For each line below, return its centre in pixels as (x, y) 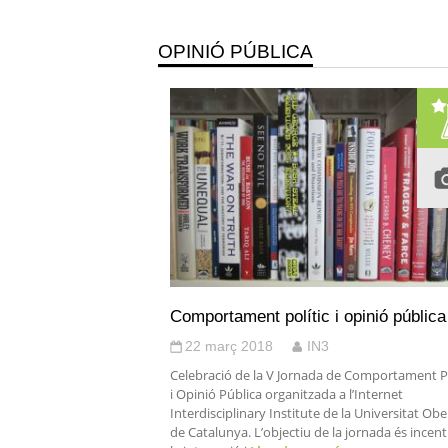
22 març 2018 (229, 346)
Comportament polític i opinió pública (308, 316)
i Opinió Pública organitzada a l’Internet (286, 394)
